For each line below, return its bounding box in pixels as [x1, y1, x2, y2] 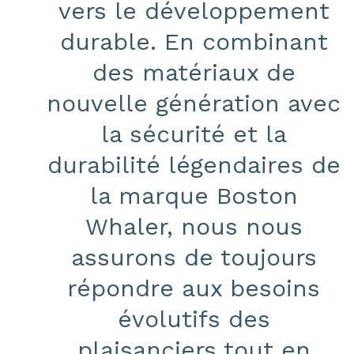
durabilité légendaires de [47, 151, 341, 179]
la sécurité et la [100, 120, 287, 148]
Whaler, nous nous [85, 213, 303, 240]
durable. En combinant [59, 28, 328, 55]
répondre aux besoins [67, 274, 320, 302]
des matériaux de [92, 58, 296, 86]
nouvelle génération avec [47, 89, 341, 117]
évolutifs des [117, 305, 270, 333]
